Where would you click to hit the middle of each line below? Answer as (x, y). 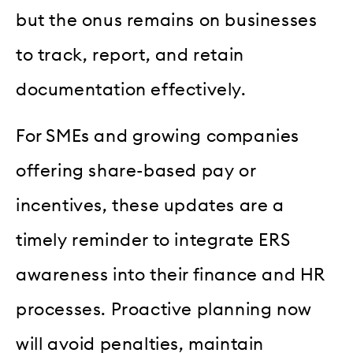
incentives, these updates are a (150, 205)
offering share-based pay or (136, 171)
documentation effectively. (131, 90)
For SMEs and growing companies (158, 136)
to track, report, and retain (130, 56)
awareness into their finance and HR (171, 275)
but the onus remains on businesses (167, 21)
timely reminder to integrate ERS (153, 240)
